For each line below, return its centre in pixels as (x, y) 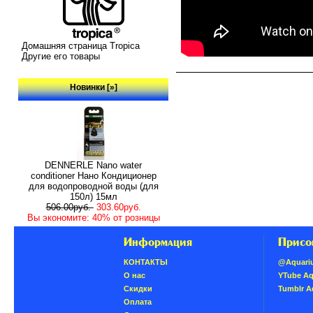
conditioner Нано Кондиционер (93, 175)
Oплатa (137, 302)
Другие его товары (61, 57)
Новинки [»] (93, 87)
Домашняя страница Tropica (81, 46)
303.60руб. (118, 207)
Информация (158, 242)
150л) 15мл (93, 196)
